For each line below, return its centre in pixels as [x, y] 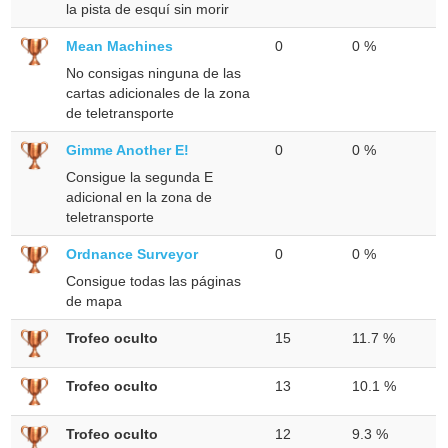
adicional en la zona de [139, 196]
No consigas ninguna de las [154, 72]
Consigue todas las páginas [154, 280]
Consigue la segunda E [140, 176]
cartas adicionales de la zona [158, 92]
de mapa [94, 300]
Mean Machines [120, 45]
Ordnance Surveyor [132, 253]
